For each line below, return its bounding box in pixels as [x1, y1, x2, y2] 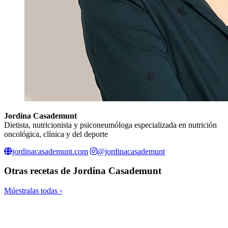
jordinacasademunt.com [12, 147, 88, 156]
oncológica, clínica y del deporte [4, 129, 108, 138]
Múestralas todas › [4, 186, 62, 195]
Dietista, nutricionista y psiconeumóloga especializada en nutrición [4, 120, 217, 129]
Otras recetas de [4, 165, 73, 177]
